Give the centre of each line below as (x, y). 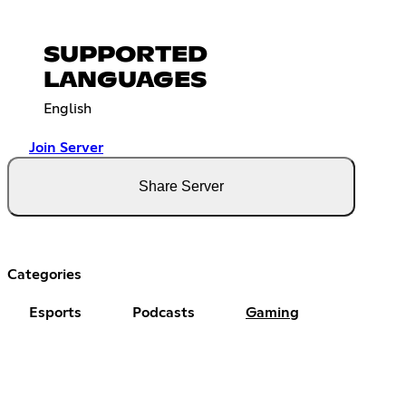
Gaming (272, 313)
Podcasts (164, 313)
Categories (44, 275)
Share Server (181, 187)
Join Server (66, 148)
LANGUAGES (125, 81)
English (68, 109)
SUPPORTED (126, 56)
